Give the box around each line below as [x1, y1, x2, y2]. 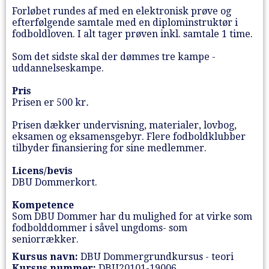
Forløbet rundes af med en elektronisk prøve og [12, 5, 231, 17]
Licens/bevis [12, 165, 73, 177]
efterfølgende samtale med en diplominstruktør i [12, 16, 238, 28]
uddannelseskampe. [12, 62, 106, 74]
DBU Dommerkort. [12, 176, 100, 188]
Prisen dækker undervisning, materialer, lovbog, [12, 119, 237, 131]
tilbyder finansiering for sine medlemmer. [12, 142, 209, 154]
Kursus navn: [12, 250, 78, 262]
